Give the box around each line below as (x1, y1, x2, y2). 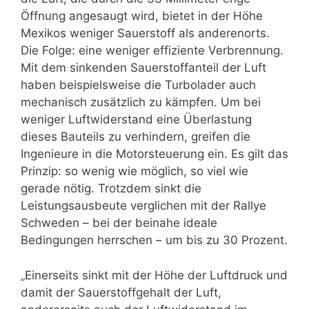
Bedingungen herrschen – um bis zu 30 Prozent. (21, 233, 288, 248)
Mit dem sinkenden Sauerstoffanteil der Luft (21, 61, 266, 75)
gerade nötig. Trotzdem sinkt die (21, 181, 201, 196)
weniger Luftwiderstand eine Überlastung (21, 112, 252, 127)
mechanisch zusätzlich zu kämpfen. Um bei (21, 95, 261, 110)
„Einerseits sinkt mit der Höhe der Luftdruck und (21, 268, 288, 282)
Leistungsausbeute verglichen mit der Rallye (21, 199, 266, 213)
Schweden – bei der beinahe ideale (21, 216, 217, 230)
